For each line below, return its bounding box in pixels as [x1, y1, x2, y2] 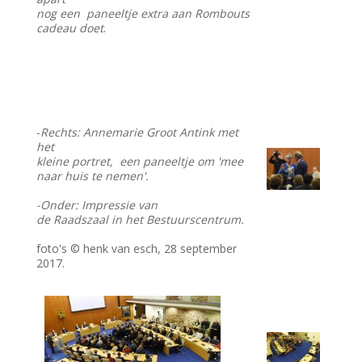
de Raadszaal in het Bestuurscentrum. [36, 212, 245, 228]
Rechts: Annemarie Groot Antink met [40, 124, 239, 141]
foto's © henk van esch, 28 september [36, 241, 238, 257]
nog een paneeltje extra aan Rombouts [36, 6, 250, 22]
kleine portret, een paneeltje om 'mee [36, 154, 244, 170]
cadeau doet [36, 20, 104, 36]
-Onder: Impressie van [36, 197, 158, 213]
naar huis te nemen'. [36, 168, 149, 184]
